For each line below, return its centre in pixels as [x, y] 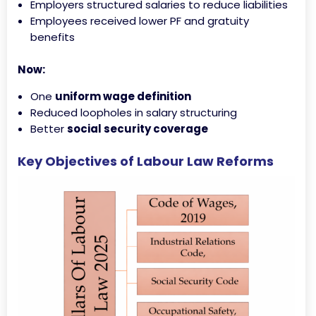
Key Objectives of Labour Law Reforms [146, 161]
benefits [53, 37]
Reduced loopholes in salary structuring [134, 113]
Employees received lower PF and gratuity [140, 21]
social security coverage [138, 129]
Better [49, 129]
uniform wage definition [123, 96]
